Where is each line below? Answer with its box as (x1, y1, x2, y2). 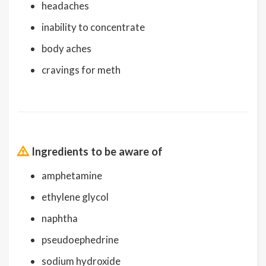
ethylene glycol (42, 190, 109, 203)
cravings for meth (42, 63, 121, 76)
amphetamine (42, 169, 102, 182)
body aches (42, 42, 91, 55)
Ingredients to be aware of (31, 144, 163, 158)
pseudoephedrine (42, 233, 119, 246)
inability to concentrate (42, 20, 145, 33)
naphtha (42, 211, 78, 224)
